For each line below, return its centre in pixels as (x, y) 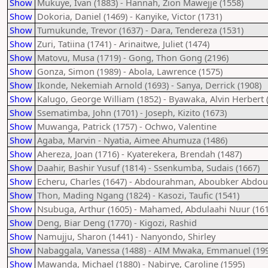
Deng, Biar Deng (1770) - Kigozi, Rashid (117, 223)
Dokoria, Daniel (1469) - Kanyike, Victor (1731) (130, 16)
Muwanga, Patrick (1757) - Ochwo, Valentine (127, 126)
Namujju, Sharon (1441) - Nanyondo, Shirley (126, 236)
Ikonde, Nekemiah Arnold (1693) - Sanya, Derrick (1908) (149, 85)
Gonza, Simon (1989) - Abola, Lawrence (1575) (130, 71)
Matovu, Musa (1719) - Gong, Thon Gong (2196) (133, 57)
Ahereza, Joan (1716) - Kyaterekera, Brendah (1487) (139, 154)
